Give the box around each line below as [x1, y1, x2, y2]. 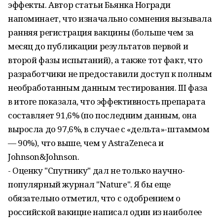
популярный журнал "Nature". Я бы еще [8, 179, 171, 190]
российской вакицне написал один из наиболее [8, 206, 202, 218]
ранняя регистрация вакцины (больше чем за [8, 27, 194, 38]
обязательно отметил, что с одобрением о [8, 192, 181, 204]
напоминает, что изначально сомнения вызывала [8, 13, 212, 24]
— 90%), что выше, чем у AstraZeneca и [8, 137, 164, 148]
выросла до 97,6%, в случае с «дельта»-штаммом [8, 123, 210, 135]
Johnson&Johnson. [8, 151, 79, 162]
